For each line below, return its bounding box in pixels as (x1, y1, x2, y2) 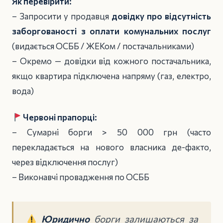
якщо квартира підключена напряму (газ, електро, (12, 71, 211, 82)
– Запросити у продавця (12, 11, 111, 22)
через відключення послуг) (12, 156, 118, 167)
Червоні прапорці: (21, 111, 98, 122)
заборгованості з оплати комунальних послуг (12, 26, 211, 37)
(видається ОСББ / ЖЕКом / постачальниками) (12, 41, 194, 52)
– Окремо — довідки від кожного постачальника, (12, 56, 211, 67)
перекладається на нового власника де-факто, (12, 141, 211, 152)
